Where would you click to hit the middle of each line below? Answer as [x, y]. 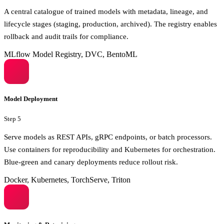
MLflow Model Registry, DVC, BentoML [71, 54]
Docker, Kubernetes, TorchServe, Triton [67, 180]
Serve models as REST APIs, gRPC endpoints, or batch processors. [108, 137]
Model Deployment [31, 98]
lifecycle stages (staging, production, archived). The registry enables [110, 23]
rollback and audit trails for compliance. [66, 36]
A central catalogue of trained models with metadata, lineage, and [106, 11]
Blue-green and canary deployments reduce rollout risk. [91, 162]
